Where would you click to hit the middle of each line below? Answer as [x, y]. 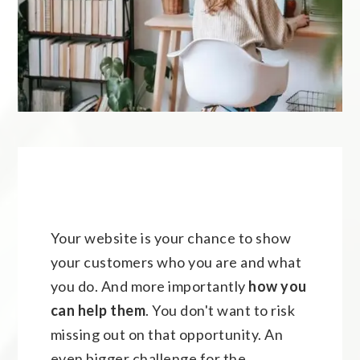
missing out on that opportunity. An [167, 334]
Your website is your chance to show [171, 237]
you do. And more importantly [149, 286]
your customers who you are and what [176, 262]
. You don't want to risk [221, 310]
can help [79, 310]
